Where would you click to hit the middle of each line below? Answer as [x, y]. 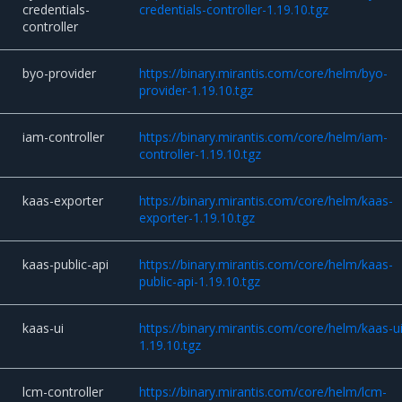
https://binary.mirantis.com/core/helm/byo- [264, 74]
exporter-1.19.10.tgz [197, 218]
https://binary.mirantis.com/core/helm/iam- [264, 137]
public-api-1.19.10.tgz [200, 282]
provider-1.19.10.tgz [197, 91]
